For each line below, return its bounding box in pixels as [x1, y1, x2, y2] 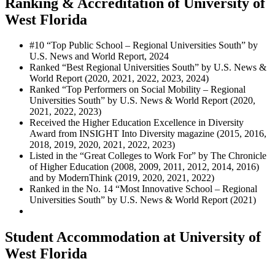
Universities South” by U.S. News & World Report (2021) [29, 195, 256, 206]
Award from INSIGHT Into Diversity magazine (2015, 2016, [29, 128, 266, 139]
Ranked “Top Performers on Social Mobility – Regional [29, 84, 246, 95]
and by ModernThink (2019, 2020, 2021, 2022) [29, 172, 214, 184]
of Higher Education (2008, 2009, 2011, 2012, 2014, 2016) [29, 161, 259, 172]
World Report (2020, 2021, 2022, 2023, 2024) [29, 73, 209, 84]
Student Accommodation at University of [5, 229, 261, 246]
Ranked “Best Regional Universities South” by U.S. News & [29, 62, 266, 73]
